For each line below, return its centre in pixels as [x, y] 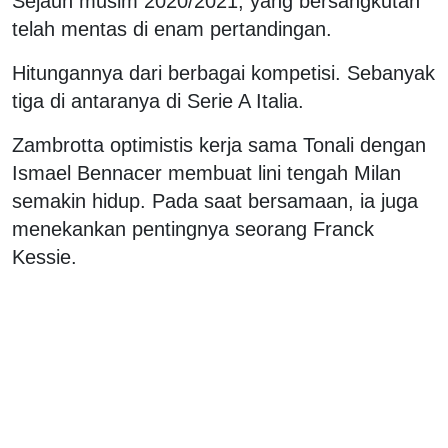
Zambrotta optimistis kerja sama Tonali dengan [219, 144]
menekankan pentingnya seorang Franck [193, 228]
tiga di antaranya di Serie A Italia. [158, 100]
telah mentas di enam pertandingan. [172, 28]
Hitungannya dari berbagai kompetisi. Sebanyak [223, 72]
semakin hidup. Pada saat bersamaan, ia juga [215, 200]
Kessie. [44, 256]
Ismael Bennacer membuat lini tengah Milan [206, 172]
